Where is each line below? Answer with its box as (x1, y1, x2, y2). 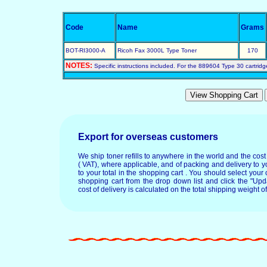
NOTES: (66, 61, 94, 70)
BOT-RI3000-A (66, 47, 105, 54)
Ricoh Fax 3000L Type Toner (117, 47, 197, 54)
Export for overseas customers (78, 132, 218, 142)
